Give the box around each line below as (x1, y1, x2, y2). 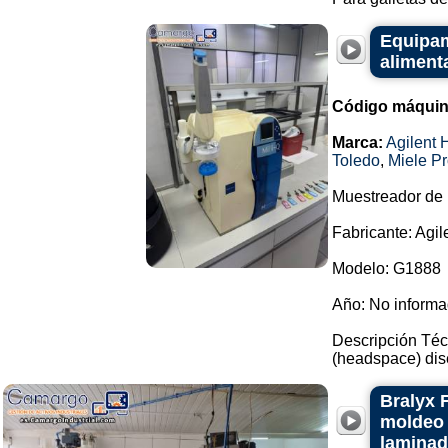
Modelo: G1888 (332, 260, 441, 277)
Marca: (332, 134, 383, 151)
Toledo (332, 152, 380, 169)
